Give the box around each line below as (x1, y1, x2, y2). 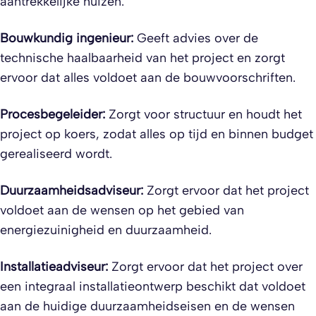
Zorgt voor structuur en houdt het (105, 107, 302, 122)
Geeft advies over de (133, 30, 258, 46)
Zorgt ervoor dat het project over (108, 259, 303, 274)
